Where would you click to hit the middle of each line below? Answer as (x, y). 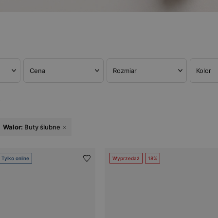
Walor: (13, 127)
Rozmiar (125, 71)
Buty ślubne (41, 127)
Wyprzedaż (126, 158)
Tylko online (15, 158)
